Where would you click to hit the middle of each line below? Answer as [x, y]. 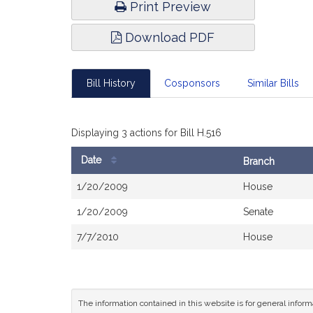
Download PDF [168, 37]
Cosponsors [192, 83]
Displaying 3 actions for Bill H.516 [146, 133]
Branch [259, 161]
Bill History [111, 83]
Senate [258, 212]
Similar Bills [273, 83]
